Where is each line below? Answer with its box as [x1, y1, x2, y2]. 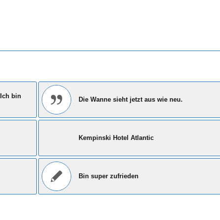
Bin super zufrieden [79, 172, 138, 180]
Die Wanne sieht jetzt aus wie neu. [79, 96, 183, 104]
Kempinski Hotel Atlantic [79, 134, 154, 142]
